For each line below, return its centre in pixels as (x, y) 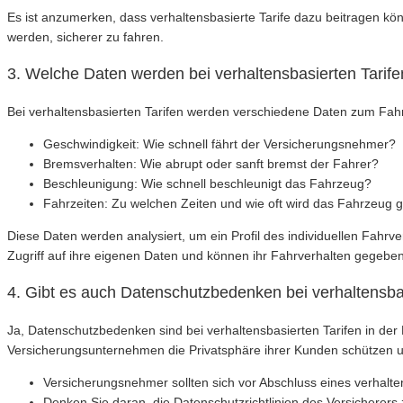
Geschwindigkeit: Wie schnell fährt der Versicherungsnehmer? (219, 143)
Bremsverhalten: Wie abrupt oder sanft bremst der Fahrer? (211, 163)
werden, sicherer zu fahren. (85, 36)
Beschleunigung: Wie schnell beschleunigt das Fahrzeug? (207, 183)
